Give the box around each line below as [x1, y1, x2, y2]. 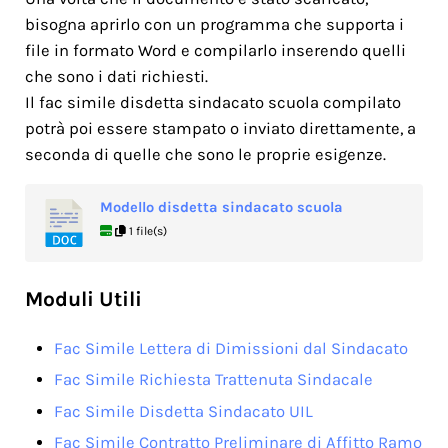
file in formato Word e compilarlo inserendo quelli [24, 40, 406, 60]
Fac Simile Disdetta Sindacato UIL [54, 401, 314, 421]
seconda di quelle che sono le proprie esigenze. [24, 144, 386, 164]
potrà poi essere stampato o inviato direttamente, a [24, 118, 416, 138]
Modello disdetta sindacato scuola [99, 198, 343, 216]
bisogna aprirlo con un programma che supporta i [24, 14, 404, 34]
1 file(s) [125, 223, 167, 238]
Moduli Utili [24, 286, 142, 311]
